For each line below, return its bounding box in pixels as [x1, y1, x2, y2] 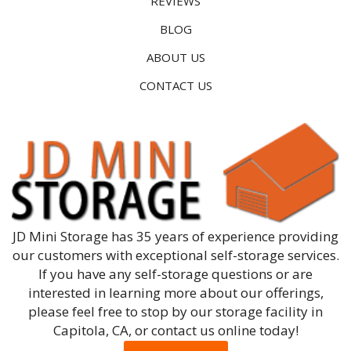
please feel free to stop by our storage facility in [28, 302, 323, 321]
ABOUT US [146, 49, 205, 65]
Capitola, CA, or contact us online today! [52, 321, 299, 340]
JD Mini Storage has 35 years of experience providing [13, 227, 338, 246]
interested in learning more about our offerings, [27, 284, 324, 302]
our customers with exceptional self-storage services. [12, 246, 339, 265]
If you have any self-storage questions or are [38, 265, 313, 284]
